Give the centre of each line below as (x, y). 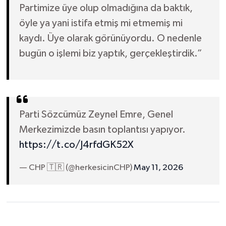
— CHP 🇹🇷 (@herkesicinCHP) (76, 168)
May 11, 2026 (158, 168)
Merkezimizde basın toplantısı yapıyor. (102, 130)
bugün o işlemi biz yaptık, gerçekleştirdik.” (110, 54)
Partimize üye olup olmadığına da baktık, (106, 8)
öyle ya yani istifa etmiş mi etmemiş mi (101, 23)
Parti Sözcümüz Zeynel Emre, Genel (96, 115)
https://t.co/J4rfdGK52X (76, 145)
